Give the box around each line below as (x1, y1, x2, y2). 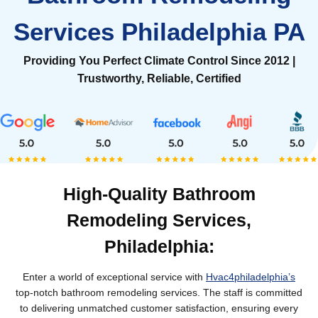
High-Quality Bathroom (62, 184, 256, 204)
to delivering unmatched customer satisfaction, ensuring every (20, 302, 298, 314)
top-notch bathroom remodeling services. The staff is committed (16, 286, 302, 298)
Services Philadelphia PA (13, 17, 305, 45)
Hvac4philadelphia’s (206, 270, 295, 283)
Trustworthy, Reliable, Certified (77, 72, 241, 84)
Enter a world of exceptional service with (23, 270, 206, 283)
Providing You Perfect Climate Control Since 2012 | (23, 55, 295, 67)
